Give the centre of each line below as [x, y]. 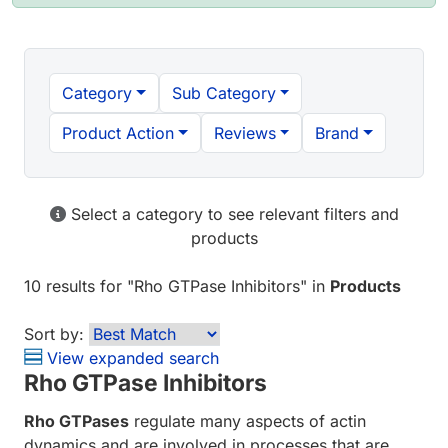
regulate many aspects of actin [247, 420]
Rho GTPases [76, 420]
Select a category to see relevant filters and [232, 214]
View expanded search [130, 358]
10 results [59, 286]
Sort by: [54, 334]
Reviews [244, 133]
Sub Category [223, 93]
